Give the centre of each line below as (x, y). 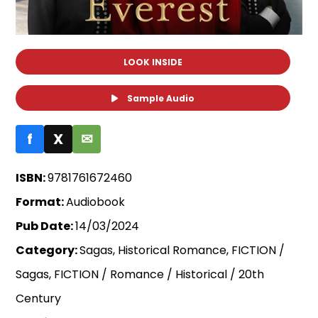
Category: (48, 251)
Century (39, 299)
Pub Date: (46, 226)
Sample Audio (160, 99)
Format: (41, 202)
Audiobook (96, 202)
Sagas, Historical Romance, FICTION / (182, 251)
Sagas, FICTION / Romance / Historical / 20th (140, 275)
